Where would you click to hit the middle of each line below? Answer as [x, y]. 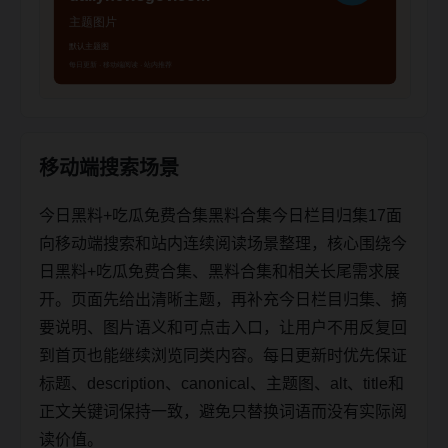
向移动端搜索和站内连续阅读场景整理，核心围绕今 [223, 243]
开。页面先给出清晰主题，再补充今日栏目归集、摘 [223, 299]
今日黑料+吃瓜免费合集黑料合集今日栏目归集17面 [220, 215]
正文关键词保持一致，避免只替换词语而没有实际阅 [223, 411]
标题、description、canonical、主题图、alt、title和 [221, 383]
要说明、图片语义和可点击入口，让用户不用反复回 [223, 327]
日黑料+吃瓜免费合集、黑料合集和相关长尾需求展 [219, 271]
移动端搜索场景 [109, 167]
